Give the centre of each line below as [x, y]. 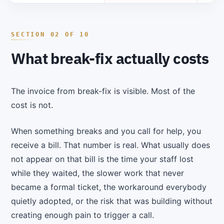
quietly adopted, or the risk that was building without [112, 201]
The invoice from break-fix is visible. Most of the [103, 91]
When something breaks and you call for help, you [106, 131]
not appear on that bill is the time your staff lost [102, 159]
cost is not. [32, 105]
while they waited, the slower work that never [98, 173]
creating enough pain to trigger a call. [83, 215]
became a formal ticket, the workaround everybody [109, 187]
